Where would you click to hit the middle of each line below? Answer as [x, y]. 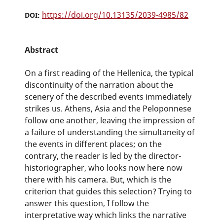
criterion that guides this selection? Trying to [108, 191]
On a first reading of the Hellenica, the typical [109, 73]
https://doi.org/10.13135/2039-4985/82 [115, 15]
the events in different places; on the [93, 144]
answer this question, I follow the [87, 203]
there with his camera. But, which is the [98, 180]
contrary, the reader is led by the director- [103, 156]
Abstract [41, 50]
